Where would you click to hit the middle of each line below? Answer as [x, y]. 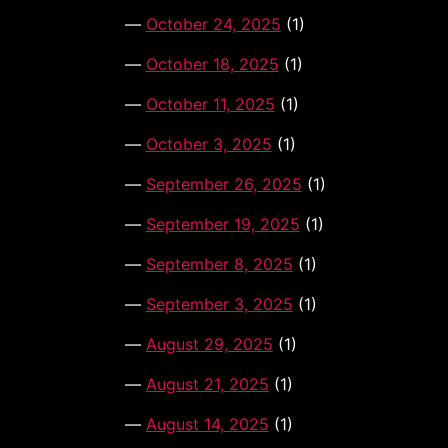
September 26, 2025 [223, 184]
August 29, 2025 [209, 344]
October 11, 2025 [210, 104]
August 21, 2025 [207, 384]
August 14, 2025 [207, 424]
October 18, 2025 [212, 64]
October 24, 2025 [213, 24]
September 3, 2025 [219, 304]
